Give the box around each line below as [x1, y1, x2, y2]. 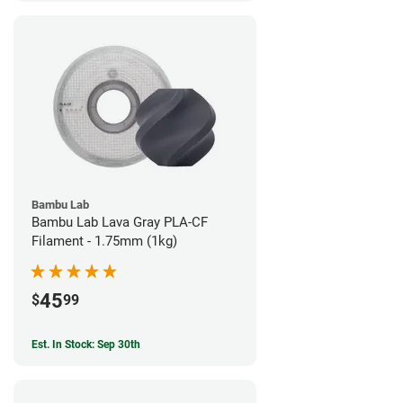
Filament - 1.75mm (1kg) [31, 233, 177, 250]
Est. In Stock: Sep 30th [31, 338, 140, 352]
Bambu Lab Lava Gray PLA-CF [31, 214, 208, 231]
